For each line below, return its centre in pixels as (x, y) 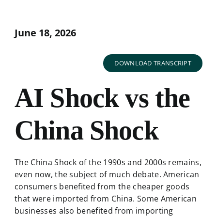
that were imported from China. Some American (106, 199)
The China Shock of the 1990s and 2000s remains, (108, 163)
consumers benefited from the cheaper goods (102, 187)
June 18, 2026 (45, 33)
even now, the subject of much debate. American (107, 175)
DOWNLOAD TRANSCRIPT (153, 63)
